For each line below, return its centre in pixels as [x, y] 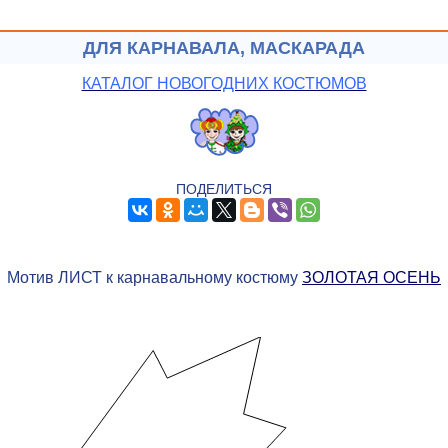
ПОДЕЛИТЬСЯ [224, 189]
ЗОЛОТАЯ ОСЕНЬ [371, 278]
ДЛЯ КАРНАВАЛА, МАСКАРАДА [224, 48]
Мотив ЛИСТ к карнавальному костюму [154, 278]
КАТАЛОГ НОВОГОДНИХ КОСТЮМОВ [224, 83]
